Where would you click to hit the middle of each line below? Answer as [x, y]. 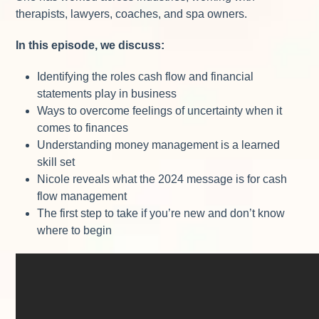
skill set [56, 162]
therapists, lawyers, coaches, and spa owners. [132, 14]
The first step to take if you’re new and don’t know [161, 213]
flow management [82, 196]
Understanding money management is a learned [159, 145]
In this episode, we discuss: [92, 45]
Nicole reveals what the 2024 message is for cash [162, 179]
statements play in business [107, 93]
